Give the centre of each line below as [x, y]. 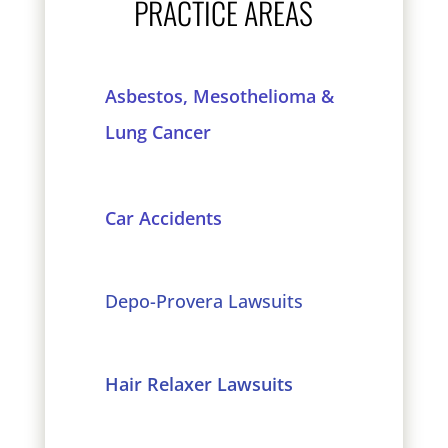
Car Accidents [163, 218]
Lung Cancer [157, 132]
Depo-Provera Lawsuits [206, 301]
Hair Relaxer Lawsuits [198, 384]
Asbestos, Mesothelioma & [219, 96]
